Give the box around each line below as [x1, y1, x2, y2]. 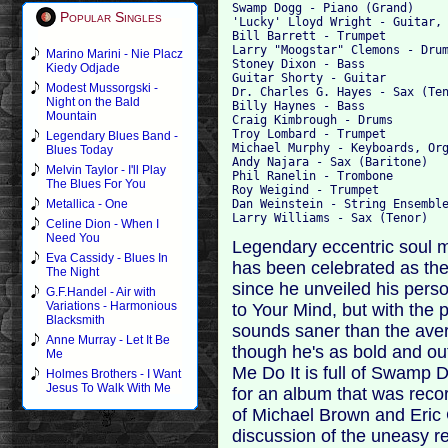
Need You [46, 231, 100, 245]
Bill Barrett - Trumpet [232, 28, 387, 43]
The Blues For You [46, 177, 146, 191]
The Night [46, 265, 99, 279]
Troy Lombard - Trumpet [232, 126, 387, 141]
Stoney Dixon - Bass [232, 56, 366, 71]
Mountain [46, 109, 97, 123]
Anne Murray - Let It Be [46, 333, 170, 347]
